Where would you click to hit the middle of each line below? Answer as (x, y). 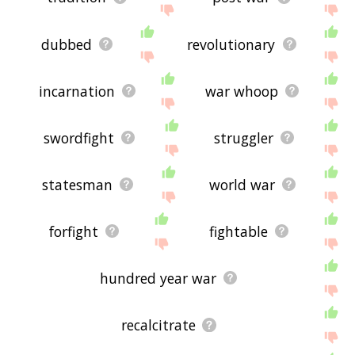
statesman (77, 184)
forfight (73, 231)
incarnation (76, 91)
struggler (243, 137)
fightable (238, 231)
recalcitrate (158, 324)
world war (242, 184)
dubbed (66, 44)
